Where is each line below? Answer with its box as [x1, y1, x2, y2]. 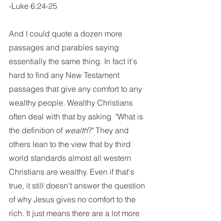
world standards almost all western [9, 153, 133, 163]
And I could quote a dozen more [9, 29, 124, 38]
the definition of [9, 125, 65, 135]
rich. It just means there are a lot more [9, 208, 142, 218]
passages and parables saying [9, 42, 121, 52]
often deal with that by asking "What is [9, 111, 145, 121]
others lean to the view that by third [9, 139, 133, 149]
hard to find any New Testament [9, 70, 121, 80]
